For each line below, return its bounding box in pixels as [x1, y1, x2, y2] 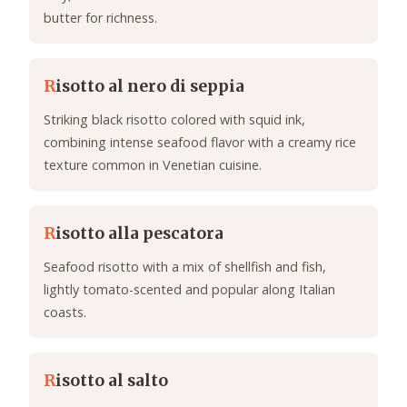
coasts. [44, 303, 86, 322]
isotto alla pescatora [55, 223, 223, 244]
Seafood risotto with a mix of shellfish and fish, [44, 258, 326, 276]
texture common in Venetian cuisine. [44, 156, 262, 174]
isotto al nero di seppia [55, 76, 244, 97]
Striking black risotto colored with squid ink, [44, 111, 305, 129]
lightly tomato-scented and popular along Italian [44, 281, 335, 299]
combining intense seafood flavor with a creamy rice [44, 134, 356, 152]
